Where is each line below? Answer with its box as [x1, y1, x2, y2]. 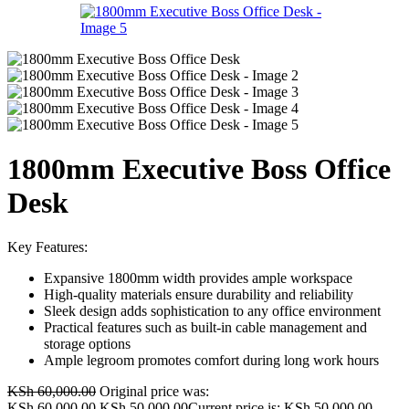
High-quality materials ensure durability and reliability [44, 287, 353, 303]
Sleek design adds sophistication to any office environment [44, 303, 381, 320]
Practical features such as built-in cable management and [44, 320, 367, 336]
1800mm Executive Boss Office [7, 152, 391, 185]
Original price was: [100, 383, 209, 400]
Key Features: [7, 239, 88, 256]
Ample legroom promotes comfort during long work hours [44, 352, 379, 369]
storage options [44, 336, 131, 352]
